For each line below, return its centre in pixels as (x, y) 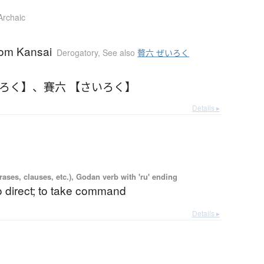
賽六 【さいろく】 (90, 87)
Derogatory (77, 53)
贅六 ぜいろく (164, 53)
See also (120, 53)
